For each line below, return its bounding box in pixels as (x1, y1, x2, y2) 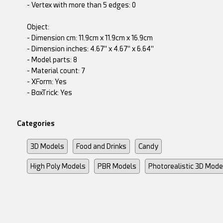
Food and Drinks (76, 142, 126, 151)
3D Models (30, 142, 64, 151)
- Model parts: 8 (26, 56, 77, 64)
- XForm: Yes (26, 78, 67, 86)
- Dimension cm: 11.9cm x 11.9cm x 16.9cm (26, 34, 153, 42)
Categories (16, 119, 55, 128)
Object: (26, 23, 49, 31)
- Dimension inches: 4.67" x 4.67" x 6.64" (26, 45, 154, 53)
